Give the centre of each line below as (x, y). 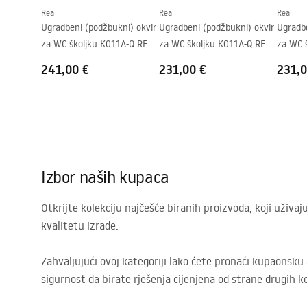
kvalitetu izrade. (80, 225)
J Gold (53, 60)
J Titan (173, 60)
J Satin (291, 60)
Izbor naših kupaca (105, 176)
